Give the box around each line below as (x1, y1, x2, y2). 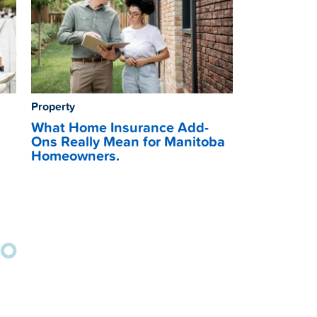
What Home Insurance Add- (30, 116, 209, 138)
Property (30, 97, 75, 115)
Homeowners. (30, 144, 120, 166)
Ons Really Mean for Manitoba (30, 130, 225, 152)
